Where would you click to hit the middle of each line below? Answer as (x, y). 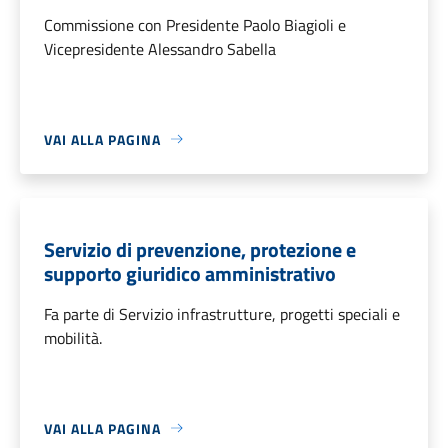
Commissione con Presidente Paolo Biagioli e (195, 24)
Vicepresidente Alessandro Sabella (160, 48)
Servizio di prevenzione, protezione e (200, 249)
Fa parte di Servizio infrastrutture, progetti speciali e (222, 313)
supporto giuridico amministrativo (190, 273)
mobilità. (73, 337)
